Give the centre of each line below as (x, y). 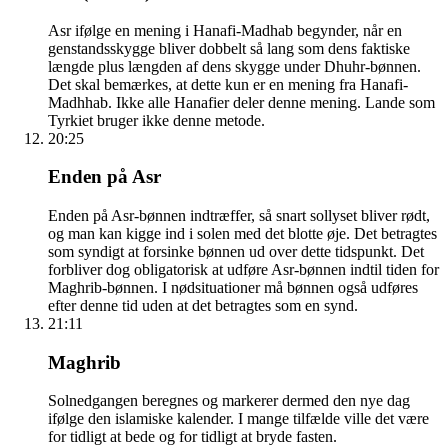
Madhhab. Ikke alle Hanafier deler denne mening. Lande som (241, 102)
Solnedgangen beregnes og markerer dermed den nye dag (229, 401)
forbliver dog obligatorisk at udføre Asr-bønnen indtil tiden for (243, 269)
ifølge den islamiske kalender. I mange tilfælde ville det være (238, 419)
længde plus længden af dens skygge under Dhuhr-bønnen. (234, 66)
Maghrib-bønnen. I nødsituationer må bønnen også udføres (233, 287)
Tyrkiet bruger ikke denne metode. (156, 120)
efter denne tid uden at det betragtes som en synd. (203, 305)
